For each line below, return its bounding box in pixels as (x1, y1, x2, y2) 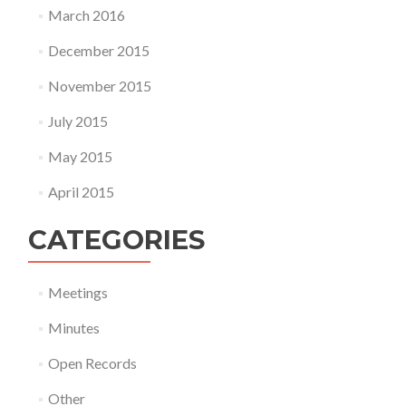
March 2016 (47, 6, 125, 24)
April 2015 (47, 183, 114, 200)
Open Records (47, 354, 137, 372)
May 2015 (47, 148, 112, 165)
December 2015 (47, 42, 150, 59)
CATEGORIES (28, 224, 205, 256)
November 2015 (47, 77, 151, 94)
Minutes (47, 319, 100, 336)
